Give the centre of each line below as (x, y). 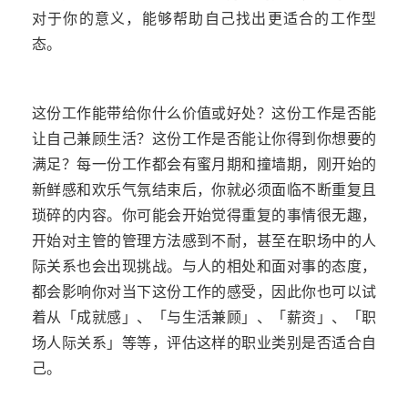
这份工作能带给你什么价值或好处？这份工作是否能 (204, 114)
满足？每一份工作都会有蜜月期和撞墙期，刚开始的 (204, 165)
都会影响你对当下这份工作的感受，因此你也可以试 (204, 292)
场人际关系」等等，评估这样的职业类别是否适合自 (204, 343)
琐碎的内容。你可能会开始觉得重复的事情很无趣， (204, 216)
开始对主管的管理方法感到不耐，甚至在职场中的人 (204, 241)
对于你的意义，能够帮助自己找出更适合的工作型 (204, 19)
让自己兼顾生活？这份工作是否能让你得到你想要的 (204, 139)
